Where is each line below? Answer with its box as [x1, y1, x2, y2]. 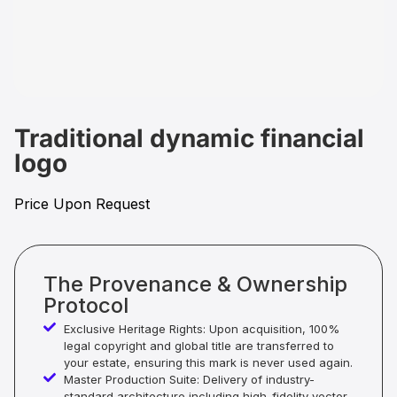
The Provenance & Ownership [43, 271, 347, 298]
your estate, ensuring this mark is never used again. [63, 355, 353, 370]
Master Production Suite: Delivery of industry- [63, 372, 315, 387]
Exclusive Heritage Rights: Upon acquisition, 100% [63, 322, 339, 337]
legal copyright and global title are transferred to [63, 339, 334, 354]
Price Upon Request [14, 195, 150, 213]
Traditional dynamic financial [14, 123, 364, 153]
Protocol [43, 292, 128, 319]
